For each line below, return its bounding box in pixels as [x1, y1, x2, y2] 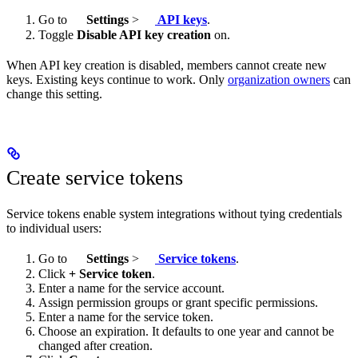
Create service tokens [6, 166, 183, 190]
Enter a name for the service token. [38, 309, 213, 324]
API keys [155, 13, 207, 27]
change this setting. [6, 86, 102, 101]
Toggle [38, 27, 77, 42]
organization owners [228, 72, 330, 86]
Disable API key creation [77, 27, 211, 42]
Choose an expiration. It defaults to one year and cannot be [38, 324, 334, 338]
